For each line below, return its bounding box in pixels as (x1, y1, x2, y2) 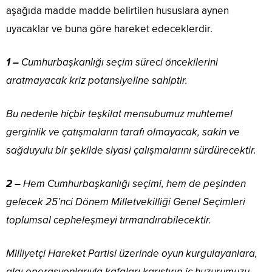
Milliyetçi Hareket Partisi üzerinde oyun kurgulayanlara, (6, 247, 257, 260)
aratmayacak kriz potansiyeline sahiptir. (6, 74, 188, 87)
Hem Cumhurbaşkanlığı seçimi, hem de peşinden (23, 177, 246, 191)
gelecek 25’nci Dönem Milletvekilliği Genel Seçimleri (6, 195, 245, 209)
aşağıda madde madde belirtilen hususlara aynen (6, 4, 229, 18)
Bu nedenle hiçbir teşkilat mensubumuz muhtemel (6, 107, 233, 121)
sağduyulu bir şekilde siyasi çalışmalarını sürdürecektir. (6, 144, 256, 157)
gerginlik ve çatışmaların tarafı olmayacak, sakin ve (6, 126, 240, 139)
